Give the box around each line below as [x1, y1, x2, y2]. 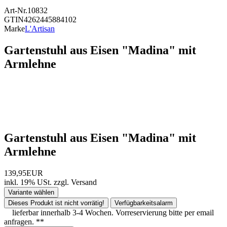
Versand [71, 177, 97, 186]
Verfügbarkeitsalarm [115, 199, 173, 207]
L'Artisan [25, 24, 55, 33]
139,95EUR [4, 168, 43, 177]
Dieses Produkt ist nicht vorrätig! [8, 199, 104, 207]
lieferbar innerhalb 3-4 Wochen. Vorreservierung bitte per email [12, 208, 214, 217]
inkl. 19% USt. [4, 177, 52, 186]
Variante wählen [8, 188, 54, 196]
